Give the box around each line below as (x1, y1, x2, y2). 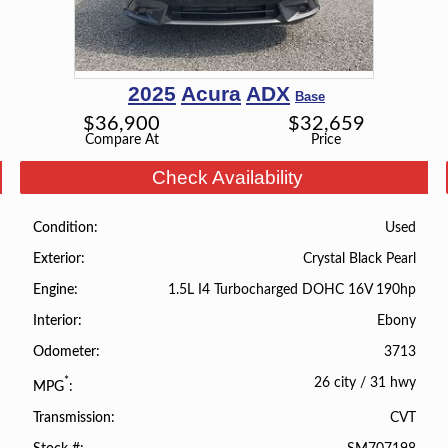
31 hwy (370, 375, 417, 391)
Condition (32, 220, 94, 235)
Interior (32, 314, 78, 329)
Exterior (32, 251, 81, 266)
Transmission (32, 411, 111, 426)
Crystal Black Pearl (303, 250, 417, 266)
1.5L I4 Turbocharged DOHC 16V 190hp (168, 281, 417, 297)
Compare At (84, 132, 159, 148)
